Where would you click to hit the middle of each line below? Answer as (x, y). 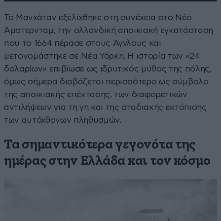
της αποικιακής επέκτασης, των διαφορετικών (96, 95)
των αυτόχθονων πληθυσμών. (63, 120)
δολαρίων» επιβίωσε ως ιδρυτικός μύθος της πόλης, (108, 69)
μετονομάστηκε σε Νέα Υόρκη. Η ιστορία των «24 (102, 56)
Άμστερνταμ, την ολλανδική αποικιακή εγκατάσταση (109, 31)
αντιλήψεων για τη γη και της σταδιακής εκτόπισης (105, 108)
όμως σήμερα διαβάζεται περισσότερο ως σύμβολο (106, 82)
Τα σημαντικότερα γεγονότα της (100, 145)
